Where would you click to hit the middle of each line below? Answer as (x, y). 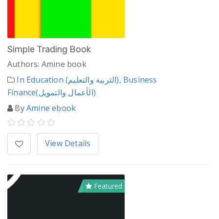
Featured (107, 186)
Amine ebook (51, 108)
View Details (68, 143)
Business (140, 80)
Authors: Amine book (47, 64)
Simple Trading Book (49, 50)
